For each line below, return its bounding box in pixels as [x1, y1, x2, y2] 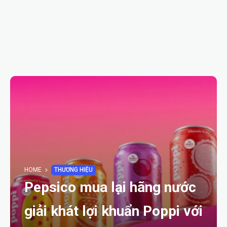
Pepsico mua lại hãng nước [24, 179, 196, 196]
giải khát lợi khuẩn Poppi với [24, 203, 203, 219]
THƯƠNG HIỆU [54, 166, 93, 173]
